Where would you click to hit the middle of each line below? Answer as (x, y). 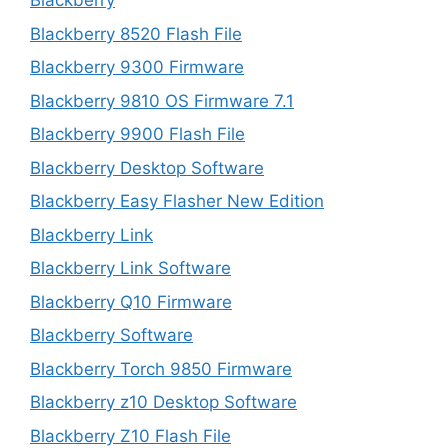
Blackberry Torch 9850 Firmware (161, 368)
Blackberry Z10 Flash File (130, 435)
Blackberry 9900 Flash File (137, 134)
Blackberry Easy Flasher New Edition (177, 201)
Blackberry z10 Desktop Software (163, 402)
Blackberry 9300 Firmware (137, 67)
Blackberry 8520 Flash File (136, 33)
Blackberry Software (111, 335)
